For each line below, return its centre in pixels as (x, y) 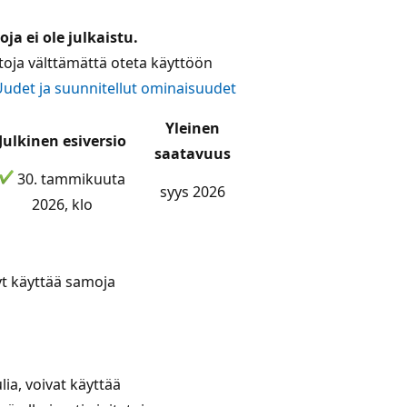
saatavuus (193, 153)
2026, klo (62, 204)
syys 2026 (193, 191)
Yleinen (193, 128)
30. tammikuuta (69, 179)
